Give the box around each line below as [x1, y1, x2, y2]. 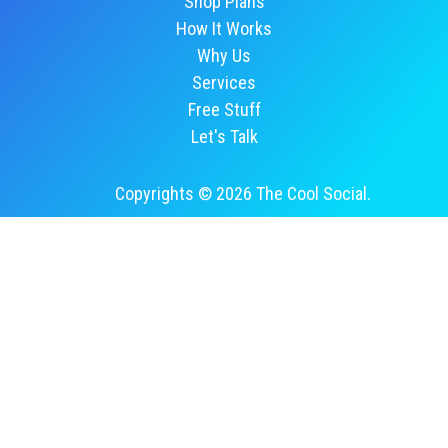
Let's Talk [190, 126, 258, 148]
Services [192, 72, 256, 94]
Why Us [197, 45, 251, 67]
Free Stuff [187, 99, 261, 121]
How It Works [176, 18, 272, 40]
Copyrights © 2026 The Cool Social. [115, 183, 371, 205]
